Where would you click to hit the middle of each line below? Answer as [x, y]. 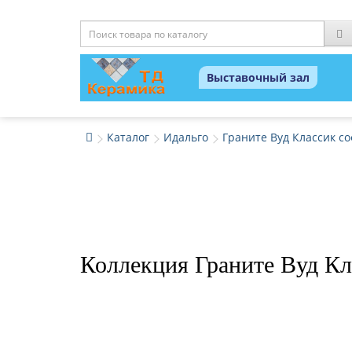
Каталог [128, 137]
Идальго [186, 137]
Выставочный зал [258, 77]
